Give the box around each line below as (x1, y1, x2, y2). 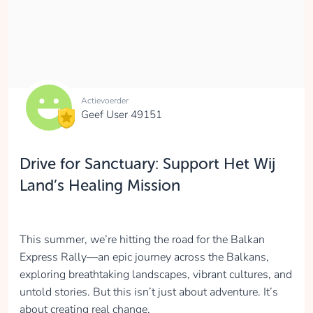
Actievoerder (81, 94, 129, 106)
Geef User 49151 (81, 107, 162, 122)
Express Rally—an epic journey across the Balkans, (20, 249, 269, 265)
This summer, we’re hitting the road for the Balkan (20, 231, 265, 247)
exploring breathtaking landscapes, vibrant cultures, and (20, 266, 292, 282)
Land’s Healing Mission (20, 175, 180, 195)
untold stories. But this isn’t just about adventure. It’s (20, 284, 278, 300)
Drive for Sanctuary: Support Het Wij (20, 154, 275, 173)
